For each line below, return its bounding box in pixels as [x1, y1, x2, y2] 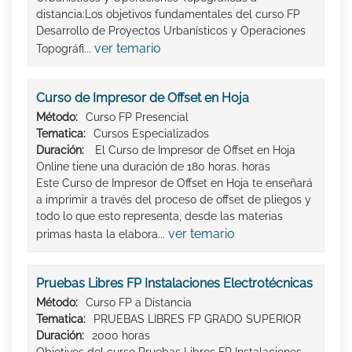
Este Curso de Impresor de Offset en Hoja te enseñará [36, 177, 313, 190]
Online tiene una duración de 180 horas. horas [36, 160, 270, 174]
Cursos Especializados [93, 127, 209, 141]
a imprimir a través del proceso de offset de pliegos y [36, 193, 311, 207]
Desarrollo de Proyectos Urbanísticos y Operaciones [36, 24, 306, 38]
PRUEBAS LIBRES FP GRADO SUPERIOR [93, 313, 301, 326]
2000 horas [92, 329, 150, 343]
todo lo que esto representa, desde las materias [36, 210, 283, 223]
